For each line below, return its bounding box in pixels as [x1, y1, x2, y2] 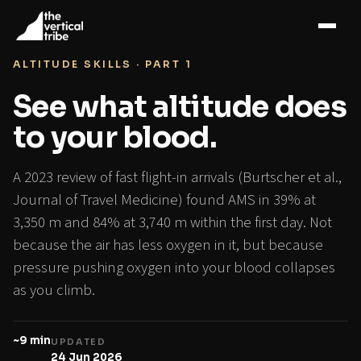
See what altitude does [13, 89, 346, 126]
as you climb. [13, 280, 95, 301]
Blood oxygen [183, 27, 244, 42]
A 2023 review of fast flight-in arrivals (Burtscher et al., [13, 167, 342, 188]
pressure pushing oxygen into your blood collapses [13, 257, 335, 278]
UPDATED [51, 336, 106, 347]
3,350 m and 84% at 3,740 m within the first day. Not [13, 212, 332, 233]
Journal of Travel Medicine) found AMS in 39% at [13, 189, 316, 210]
